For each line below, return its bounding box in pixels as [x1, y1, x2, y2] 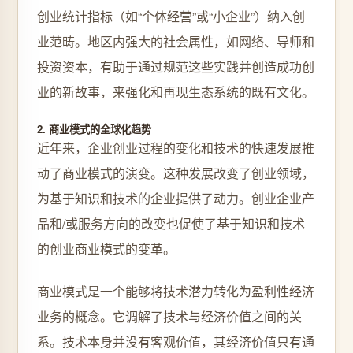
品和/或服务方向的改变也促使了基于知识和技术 [37, 214, 305, 232]
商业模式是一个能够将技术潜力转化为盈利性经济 [37, 282, 314, 300]
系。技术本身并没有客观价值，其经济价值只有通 [37, 333, 314, 351]
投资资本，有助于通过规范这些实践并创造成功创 [37, 58, 314, 76]
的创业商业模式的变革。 [37, 240, 176, 258]
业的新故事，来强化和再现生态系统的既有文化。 [37, 83, 314, 101]
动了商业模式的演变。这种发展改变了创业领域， [37, 164, 314, 182]
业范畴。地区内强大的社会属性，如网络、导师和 [37, 32, 314, 50]
